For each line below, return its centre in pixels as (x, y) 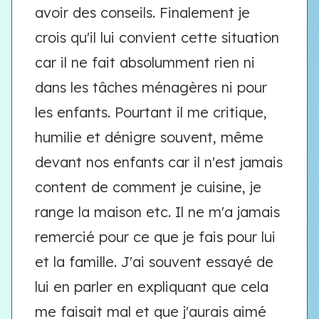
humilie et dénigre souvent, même (149, 137)
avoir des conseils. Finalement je (142, 12)
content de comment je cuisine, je (148, 187)
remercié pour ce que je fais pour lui (155, 237)
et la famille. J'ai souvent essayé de (154, 262)
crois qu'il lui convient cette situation (157, 37)
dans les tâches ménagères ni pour (151, 87)
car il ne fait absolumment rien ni (145, 62)
